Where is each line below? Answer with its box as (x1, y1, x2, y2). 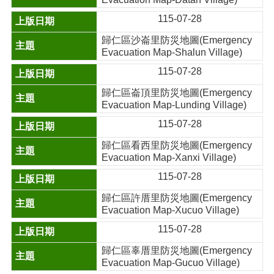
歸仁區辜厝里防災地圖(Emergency (102, 245, 253, 256)
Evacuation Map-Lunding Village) (102, 100, 247, 110)
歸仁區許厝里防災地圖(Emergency (102, 193, 253, 203)
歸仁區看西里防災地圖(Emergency (102, 140, 253, 150)
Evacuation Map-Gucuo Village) (102, 257, 240, 268)
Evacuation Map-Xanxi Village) (102, 152, 237, 163)
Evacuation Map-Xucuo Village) (102, 205, 240, 215)
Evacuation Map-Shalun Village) (102, 47, 243, 57)
